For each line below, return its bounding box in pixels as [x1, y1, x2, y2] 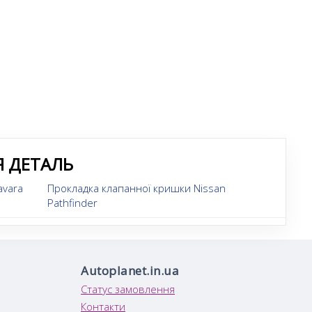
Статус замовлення [81, 282, 175, 296]
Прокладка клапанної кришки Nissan [47, 181, 226, 195]
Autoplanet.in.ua [81, 263, 179, 279]
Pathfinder [47, 196, 97, 210]
